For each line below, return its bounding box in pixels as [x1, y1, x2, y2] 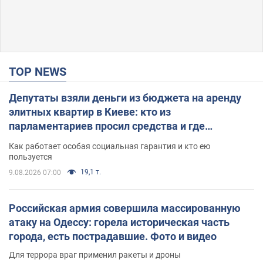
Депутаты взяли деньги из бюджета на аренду [9, 92, 241, 104]
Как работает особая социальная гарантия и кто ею [9, 141, 210, 151]
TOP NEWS [16, 65, 66, 79]
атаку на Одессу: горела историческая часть [9, 216, 230, 229]
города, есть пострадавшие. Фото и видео [9, 230, 217, 243]
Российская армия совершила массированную [9, 202, 241, 215]
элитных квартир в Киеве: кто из [9, 106, 171, 119]
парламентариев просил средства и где [9, 120, 205, 133]
